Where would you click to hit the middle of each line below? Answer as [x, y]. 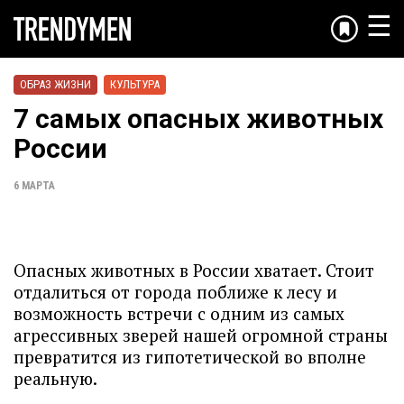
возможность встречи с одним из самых [179, 313]
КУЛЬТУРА [135, 84]
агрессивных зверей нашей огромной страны [201, 335]
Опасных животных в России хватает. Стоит [194, 270]
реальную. [57, 378]
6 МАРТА [34, 186]
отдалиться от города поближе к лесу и [175, 292]
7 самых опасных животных [198, 119]
